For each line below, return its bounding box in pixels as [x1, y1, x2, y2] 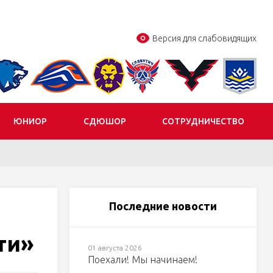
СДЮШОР [83, 116, 126, 126]
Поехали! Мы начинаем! [87, 254, 197, 265]
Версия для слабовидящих [152, 34, 257, 44]
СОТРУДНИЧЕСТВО [161, 116, 244, 126]
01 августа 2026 [87, 244, 142, 252]
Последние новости [108, 200, 217, 212]
